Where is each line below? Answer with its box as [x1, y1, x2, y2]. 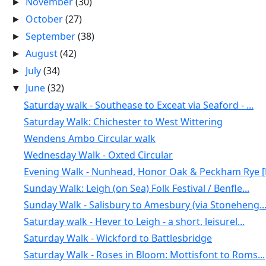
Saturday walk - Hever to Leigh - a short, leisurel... [23, 215, 245, 228]
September [26, 30, 78, 43]
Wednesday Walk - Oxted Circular [23, 148, 173, 161]
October [26, 12, 66, 26]
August [26, 47, 61, 60]
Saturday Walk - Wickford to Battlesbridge [23, 232, 212, 245]
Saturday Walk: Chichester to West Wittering [23, 115, 223, 128]
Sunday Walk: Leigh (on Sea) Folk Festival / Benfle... [23, 182, 249, 195]
